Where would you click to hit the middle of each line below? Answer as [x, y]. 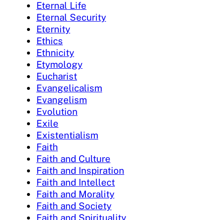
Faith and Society [74, 206]
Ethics [50, 41]
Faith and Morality [75, 194]
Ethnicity [55, 52]
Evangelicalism [69, 88]
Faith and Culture [73, 158]
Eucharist [57, 76]
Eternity [53, 29]
